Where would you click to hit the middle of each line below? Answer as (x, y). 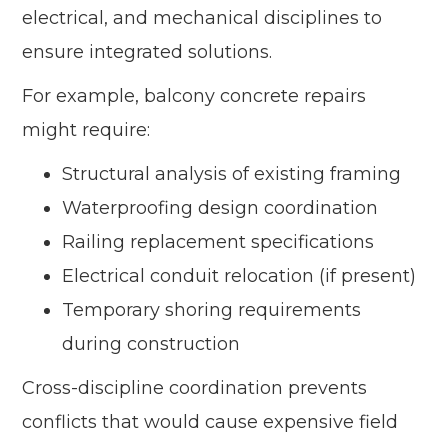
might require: (86, 130)
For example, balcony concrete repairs (194, 96)
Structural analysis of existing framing (232, 174)
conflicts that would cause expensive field (210, 422)
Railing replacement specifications (218, 242)
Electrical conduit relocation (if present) (239, 276)
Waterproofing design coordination (220, 208)
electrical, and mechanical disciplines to (202, 18)
